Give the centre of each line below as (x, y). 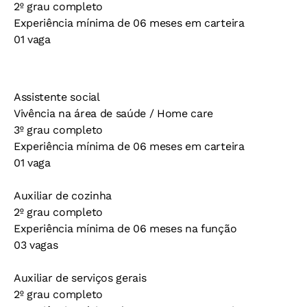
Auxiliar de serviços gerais (80, 278)
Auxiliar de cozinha (63, 196)
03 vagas (36, 245)
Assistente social (57, 97)
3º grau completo (58, 130)
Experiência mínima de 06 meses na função (125, 229)
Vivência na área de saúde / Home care (114, 113)
